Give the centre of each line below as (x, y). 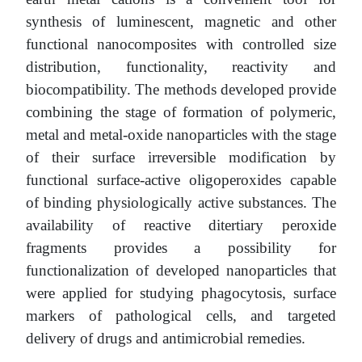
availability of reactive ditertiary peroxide (181, 225)
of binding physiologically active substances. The (181, 202)
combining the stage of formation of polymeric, (181, 112)
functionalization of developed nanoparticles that (181, 270)
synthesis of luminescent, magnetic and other (181, 21)
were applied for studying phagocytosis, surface (181, 293)
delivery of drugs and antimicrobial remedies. (166, 338)
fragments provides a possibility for (181, 247)
